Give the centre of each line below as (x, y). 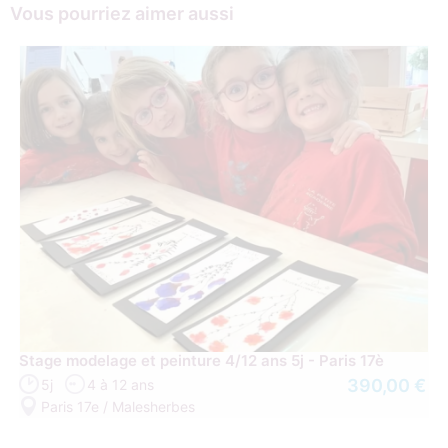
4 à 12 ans (121, 384)
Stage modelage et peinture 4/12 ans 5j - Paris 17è (202, 360)
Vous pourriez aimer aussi (122, 14)
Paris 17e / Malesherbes (118, 406)
